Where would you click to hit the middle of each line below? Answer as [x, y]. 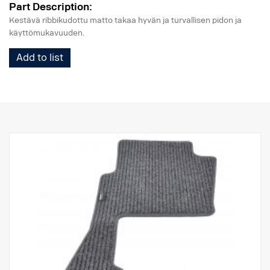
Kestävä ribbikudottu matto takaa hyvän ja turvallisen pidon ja [125, 20]
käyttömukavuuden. [47, 33]
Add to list [40, 57]
